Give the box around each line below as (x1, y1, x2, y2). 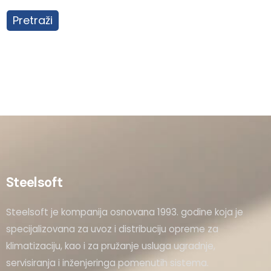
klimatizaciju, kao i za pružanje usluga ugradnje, (6, 240, 215, 253)
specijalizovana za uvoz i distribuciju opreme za (6, 223, 218, 236)
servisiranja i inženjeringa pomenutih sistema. (6, 256, 209, 270)
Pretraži (13, 13, 53, 28)
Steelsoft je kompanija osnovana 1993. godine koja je (6, 206, 243, 219)
